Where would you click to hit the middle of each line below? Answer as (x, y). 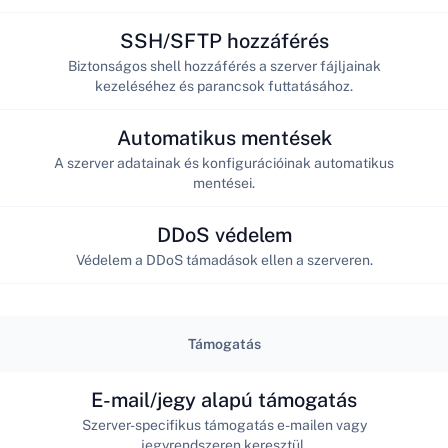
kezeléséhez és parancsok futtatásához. (224, 85)
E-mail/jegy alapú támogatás (224, 399)
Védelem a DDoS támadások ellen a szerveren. (224, 259)
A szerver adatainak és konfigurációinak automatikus (224, 162)
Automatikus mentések (224, 137)
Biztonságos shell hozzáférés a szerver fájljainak (224, 65)
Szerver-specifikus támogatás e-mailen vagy (224, 424)
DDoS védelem (224, 234)
